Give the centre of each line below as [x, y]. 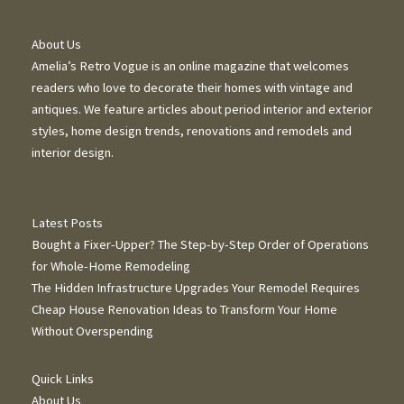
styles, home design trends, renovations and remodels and [192, 130]
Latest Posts [67, 223]
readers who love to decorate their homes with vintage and [192, 87]
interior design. [73, 152]
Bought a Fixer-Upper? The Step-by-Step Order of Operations [200, 245]
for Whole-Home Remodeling [111, 266]
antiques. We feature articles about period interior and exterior [202, 109]
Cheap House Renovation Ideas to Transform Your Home [184, 310]
